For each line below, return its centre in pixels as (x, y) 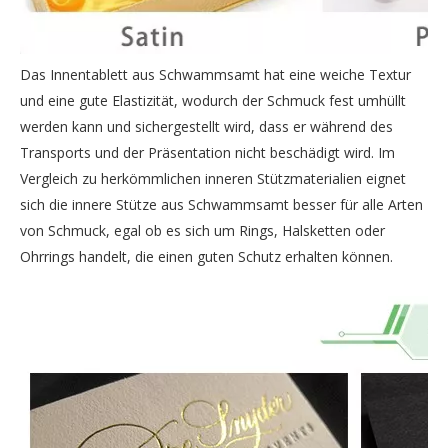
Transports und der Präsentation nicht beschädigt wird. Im (207, 152)
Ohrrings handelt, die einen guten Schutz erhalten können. (206, 256)
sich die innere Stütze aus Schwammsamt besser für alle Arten (221, 204)
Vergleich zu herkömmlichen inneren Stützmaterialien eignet (213, 178)
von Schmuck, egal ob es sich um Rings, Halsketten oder (202, 230)
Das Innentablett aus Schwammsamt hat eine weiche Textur (215, 74)
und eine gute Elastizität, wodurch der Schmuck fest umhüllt (213, 100)
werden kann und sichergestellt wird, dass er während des (206, 126)
